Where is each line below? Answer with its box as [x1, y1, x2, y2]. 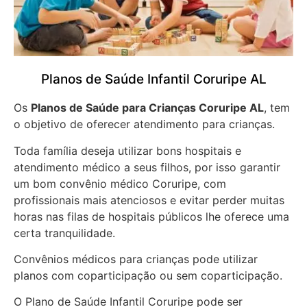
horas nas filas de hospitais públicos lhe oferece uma [14, 209, 289, 223]
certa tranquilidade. [14, 225, 119, 240]
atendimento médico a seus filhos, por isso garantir [14, 160, 280, 174]
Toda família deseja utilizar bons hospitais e [14, 143, 241, 158]
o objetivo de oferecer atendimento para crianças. [14, 117, 278, 132]
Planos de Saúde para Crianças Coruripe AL [31, 101, 264, 115]
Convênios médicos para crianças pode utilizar [14, 252, 258, 267]
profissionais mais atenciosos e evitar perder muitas [14, 193, 284, 207]
